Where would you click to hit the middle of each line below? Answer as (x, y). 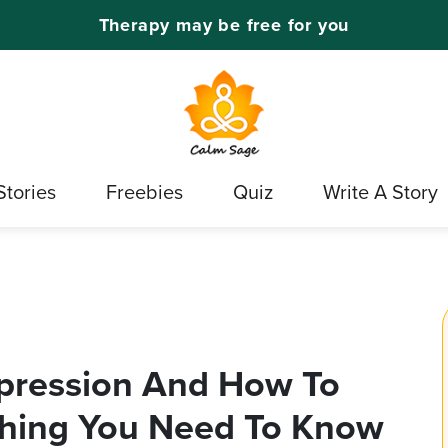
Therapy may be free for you (224, 24)
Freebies (144, 192)
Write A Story (380, 192)
